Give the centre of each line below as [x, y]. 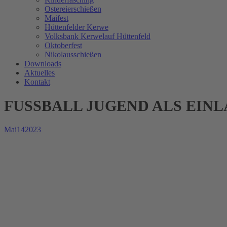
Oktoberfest [63, 45]
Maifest [56, 18]
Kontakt [37, 82]
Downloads [43, 64]
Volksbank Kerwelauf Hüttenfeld [98, 36]
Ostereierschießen [73, 9]
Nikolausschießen [73, 54]
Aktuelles [40, 73]
